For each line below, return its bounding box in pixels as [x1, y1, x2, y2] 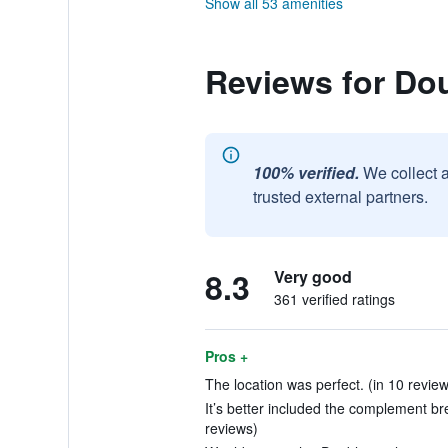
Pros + [204, 346, 248, 366]
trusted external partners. [252, 185, 428, 208]
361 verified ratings [273, 289, 395, 309]
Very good [273, 265, 352, 288]
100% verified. [252, 161, 359, 184]
